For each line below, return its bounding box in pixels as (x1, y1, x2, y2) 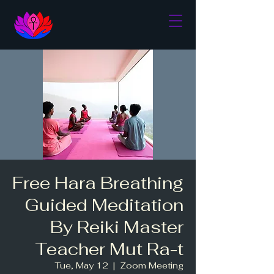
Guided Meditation (24, 194, 183, 216)
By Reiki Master (50, 216, 183, 238)
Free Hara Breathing (12, 172, 183, 194)
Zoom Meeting (120, 260, 183, 271)
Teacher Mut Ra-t (35, 238, 183, 260)
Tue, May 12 (55, 260, 108, 271)
